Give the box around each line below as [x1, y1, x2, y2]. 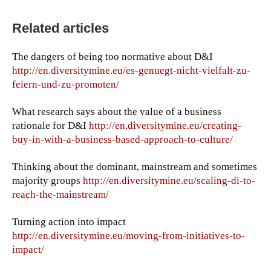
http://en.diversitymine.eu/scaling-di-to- [83, 175, 255, 187]
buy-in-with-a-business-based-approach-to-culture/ [12, 134, 233, 146]
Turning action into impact [12, 216, 126, 228]
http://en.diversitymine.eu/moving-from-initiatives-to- [12, 230, 245, 242]
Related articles [12, 21, 109, 36]
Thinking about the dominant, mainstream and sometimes [12, 161, 257, 173]
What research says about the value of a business [12, 106, 221, 118]
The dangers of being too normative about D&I [12, 51, 213, 63]
